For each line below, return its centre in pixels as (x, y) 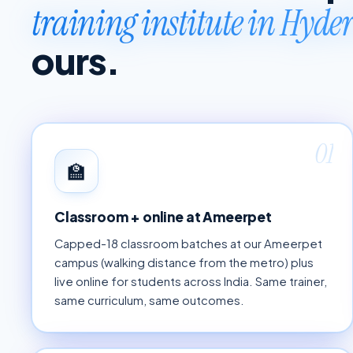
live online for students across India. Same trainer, (191, 282)
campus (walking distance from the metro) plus (184, 263)
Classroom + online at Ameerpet (163, 217)
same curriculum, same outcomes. (149, 301)
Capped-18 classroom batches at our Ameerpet (188, 244)
